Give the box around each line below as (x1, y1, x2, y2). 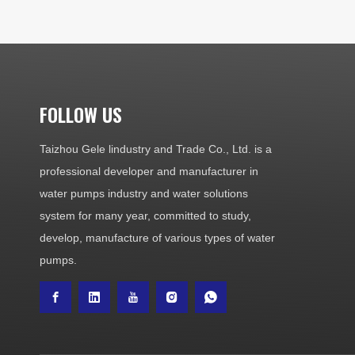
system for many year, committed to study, (40, 209, 251, 223)
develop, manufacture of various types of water (40, 231, 275, 245)
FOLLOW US (40, 100, 122, 129)
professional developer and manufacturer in (40, 165, 258, 178)
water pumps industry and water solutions (40, 187, 248, 200)
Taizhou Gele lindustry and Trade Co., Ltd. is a (40, 143, 272, 156)
